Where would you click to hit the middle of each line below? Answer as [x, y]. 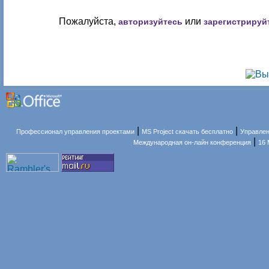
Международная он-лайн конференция [192, 142]
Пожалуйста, [89, 21]
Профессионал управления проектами [76, 131]
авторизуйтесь [150, 22]
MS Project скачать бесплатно [188, 131]
